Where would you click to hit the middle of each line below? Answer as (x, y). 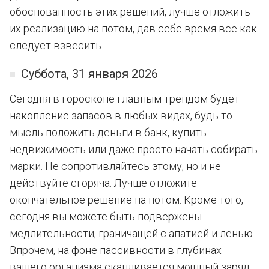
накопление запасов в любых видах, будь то (121, 116)
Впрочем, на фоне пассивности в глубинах (116, 250)
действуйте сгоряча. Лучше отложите (103, 183)
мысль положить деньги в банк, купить (108, 132)
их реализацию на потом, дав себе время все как (133, 29)
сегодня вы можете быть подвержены (106, 216)
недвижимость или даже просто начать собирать (134, 149)
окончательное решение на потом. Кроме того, (126, 200)
